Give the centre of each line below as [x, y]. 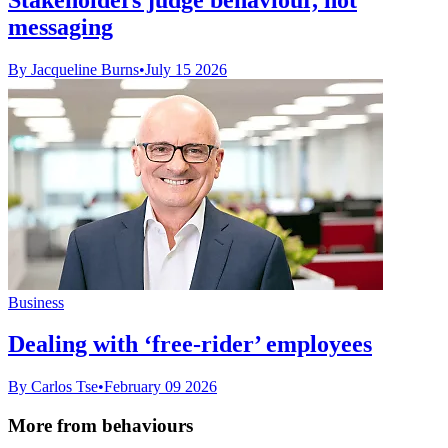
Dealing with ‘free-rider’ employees [190, 344]
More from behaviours [100, 426]
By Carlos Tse [53, 387]
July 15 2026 [186, 69]
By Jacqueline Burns [73, 69]
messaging [60, 26]
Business [36, 302]
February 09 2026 [160, 387]
